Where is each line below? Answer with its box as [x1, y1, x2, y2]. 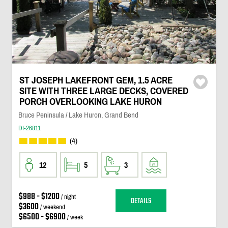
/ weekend [38, 203, 65, 211]
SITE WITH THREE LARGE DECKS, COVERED [19, 85, 188, 96]
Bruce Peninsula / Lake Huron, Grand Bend [18, 110, 138, 119]
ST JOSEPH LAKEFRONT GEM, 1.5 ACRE [19, 75, 173, 85]
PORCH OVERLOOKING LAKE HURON [19, 96, 162, 107]
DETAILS [130, 194, 151, 207]
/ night [59, 193, 76, 201]
